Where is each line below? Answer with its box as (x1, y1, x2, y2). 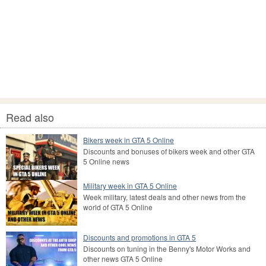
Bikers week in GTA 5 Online (83, 134, 174, 145)
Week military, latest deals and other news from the (83, 191, 246, 202)
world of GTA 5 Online (83, 201, 153, 212)
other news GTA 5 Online (83, 253, 163, 264)
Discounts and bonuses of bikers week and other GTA (83, 145, 255, 156)
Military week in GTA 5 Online (83, 180, 177, 191)
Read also (6, 109, 54, 125)
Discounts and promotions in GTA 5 (83, 232, 196, 242)
